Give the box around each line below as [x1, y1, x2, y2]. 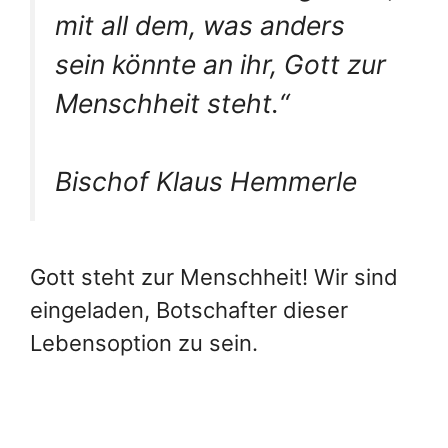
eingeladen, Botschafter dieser [30, 296, 348, 323]
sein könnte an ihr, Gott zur [55, 47, 386, 80]
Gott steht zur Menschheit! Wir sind [30, 263, 398, 290]
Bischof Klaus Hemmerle [55, 165, 357, 198]
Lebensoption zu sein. [30, 329, 264, 356]
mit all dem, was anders [55, 8, 345, 41]
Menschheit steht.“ [55, 86, 296, 119]
